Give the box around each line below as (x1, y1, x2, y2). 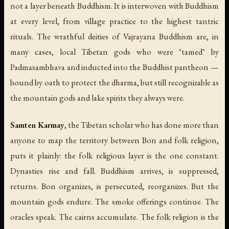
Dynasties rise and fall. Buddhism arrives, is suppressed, (10, 165, 219, 176)
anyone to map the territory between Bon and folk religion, (10, 134, 219, 146)
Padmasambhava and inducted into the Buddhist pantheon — (10, 61, 219, 73)
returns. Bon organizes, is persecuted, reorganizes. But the (10, 180, 219, 192)
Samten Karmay (10, 119, 64, 130)
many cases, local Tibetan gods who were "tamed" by (10, 45, 219, 57)
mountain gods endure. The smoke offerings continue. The (10, 195, 219, 207)
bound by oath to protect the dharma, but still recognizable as (10, 76, 219, 88)
